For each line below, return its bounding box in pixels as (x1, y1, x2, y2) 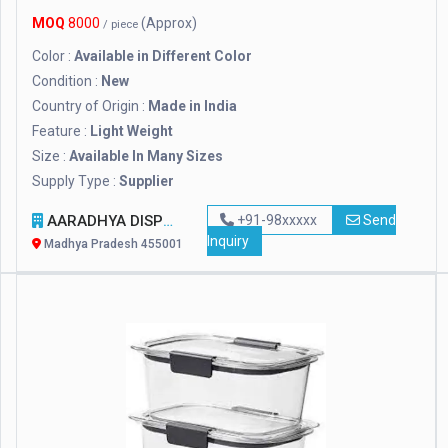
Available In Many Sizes (69, 148, 223, 165)
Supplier (119, 173, 174, 190)
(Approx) (141, 15, 197, 32)
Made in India (148, 98, 237, 115)
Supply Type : (32, 173, 119, 190)
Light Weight (90, 123, 173, 140)
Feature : (32, 123, 90, 140)
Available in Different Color (74, 48, 252, 65)
